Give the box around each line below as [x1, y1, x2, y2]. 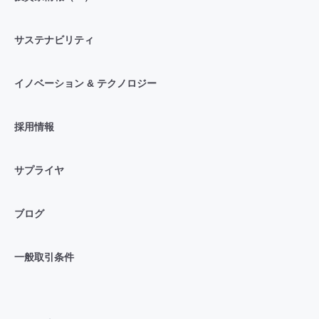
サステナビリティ [14, 33, 94, 46]
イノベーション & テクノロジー [14, 77, 157, 89]
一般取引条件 [14, 251, 74, 263]
